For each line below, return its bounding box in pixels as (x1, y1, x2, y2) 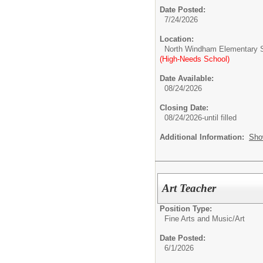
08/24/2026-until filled (164, 113, 237, 123)
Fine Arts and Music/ (164, 214, 235, 223)
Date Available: (160, 74, 214, 83)
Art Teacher (162, 182, 217, 194)
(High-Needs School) (160, 55, 230, 64)
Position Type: (160, 204, 212, 213)
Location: (160, 35, 194, 44)
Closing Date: (160, 103, 208, 113)
